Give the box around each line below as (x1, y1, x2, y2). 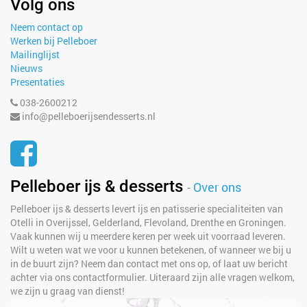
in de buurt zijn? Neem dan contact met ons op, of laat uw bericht (10, 257, 288, 270)
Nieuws (10, 62, 42, 75)
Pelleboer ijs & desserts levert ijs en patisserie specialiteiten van (10, 202, 283, 215)
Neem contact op (10, 21, 83, 34)
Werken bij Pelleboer (10, 34, 97, 47)
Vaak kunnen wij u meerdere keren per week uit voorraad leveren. (10, 230, 286, 243)
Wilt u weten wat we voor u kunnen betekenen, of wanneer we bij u (10, 243, 291, 256)
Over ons (193, 179, 241, 195)
